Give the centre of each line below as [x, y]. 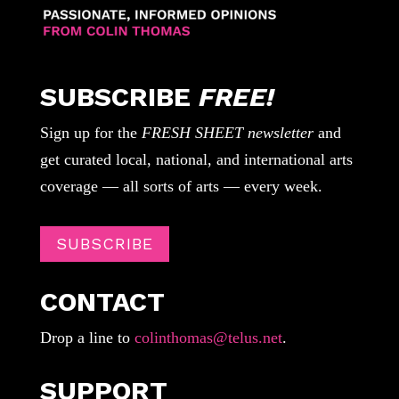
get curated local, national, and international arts [196, 159]
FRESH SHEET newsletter [227, 132]
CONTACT [102, 302]
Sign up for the [90, 132]
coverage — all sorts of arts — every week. [181, 186]
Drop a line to [85, 338]
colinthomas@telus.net [206, 338]
